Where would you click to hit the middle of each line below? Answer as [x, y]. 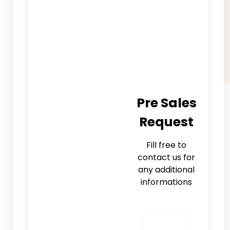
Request [167, 122]
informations [167, 182]
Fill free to [167, 145]
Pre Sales [166, 103]
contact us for [167, 157]
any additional [167, 169]
